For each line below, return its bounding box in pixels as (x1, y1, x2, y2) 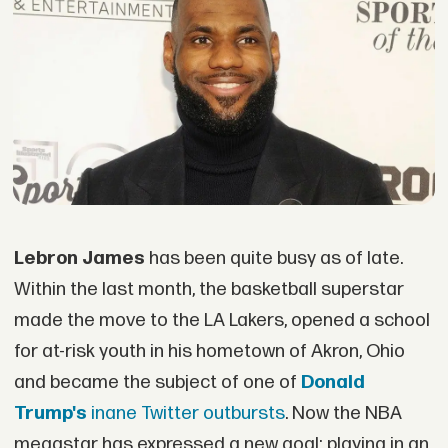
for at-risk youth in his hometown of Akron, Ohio (13, 339, 405, 363)
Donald (300, 370, 365, 394)
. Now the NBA (284, 401, 402, 425)
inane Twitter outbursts (86, 401, 285, 425)
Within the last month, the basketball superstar (13, 277, 404, 301)
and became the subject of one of (13, 370, 301, 394)
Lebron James (13, 246, 145, 270)
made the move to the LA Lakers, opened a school (13, 308, 430, 332)
